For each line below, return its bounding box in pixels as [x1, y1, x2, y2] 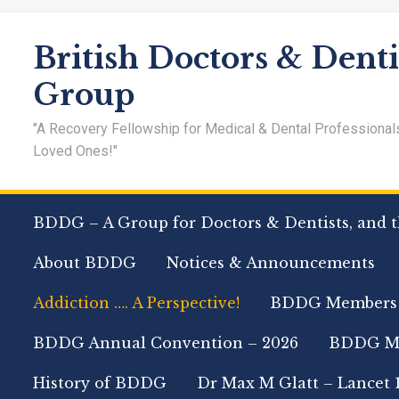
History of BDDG [33, 374, 167, 392]
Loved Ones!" [33, 142, 118, 159]
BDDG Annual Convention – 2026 [33, 334, 298, 352]
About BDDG [33, 254, 136, 272]
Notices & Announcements [167, 254, 375, 272]
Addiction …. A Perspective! [33, 294, 240, 312]
